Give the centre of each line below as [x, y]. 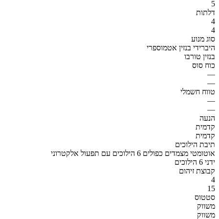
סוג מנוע [203, 39]
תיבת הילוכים [195, 144]
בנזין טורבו [200, 56]
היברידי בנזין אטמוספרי [181, 47]
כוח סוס [204, 65]
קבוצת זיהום [197, 171]
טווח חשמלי [198, 91]
